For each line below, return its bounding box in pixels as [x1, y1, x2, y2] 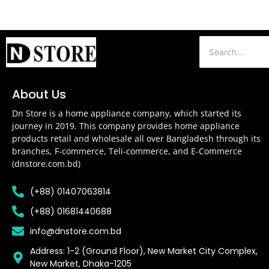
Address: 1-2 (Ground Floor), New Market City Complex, [30, 244, 258, 257]
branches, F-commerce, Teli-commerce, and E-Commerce [12, 145, 242, 157]
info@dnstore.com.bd [30, 225, 121, 237]
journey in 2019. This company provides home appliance [12, 120, 240, 132]
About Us [12, 86, 66, 103]
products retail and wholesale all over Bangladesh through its [12, 133, 261, 145]
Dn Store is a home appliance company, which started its [12, 107, 241, 119]
